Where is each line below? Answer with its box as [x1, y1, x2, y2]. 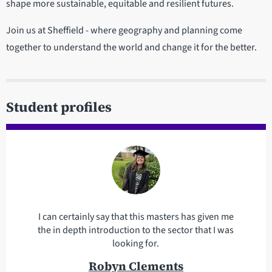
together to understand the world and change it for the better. [6, 40, 257, 54]
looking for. [112, 236, 160, 250]
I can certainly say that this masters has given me [38, 209, 234, 223]
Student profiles [6, 97, 112, 117]
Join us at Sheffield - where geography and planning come [6, 23, 242, 37]
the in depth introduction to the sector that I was [38, 223, 234, 237]
